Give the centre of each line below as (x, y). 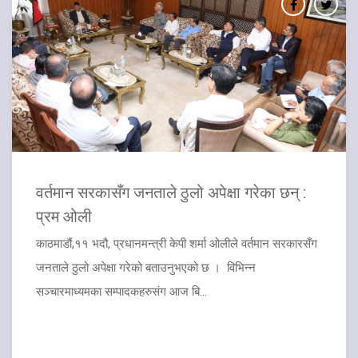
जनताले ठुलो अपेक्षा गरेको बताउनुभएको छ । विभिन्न (146, 267)
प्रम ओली (64, 215)
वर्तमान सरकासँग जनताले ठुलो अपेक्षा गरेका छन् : (171, 191)
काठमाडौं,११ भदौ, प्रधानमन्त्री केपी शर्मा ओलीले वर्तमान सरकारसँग (178, 243)
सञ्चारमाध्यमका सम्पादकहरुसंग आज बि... (121, 291)
